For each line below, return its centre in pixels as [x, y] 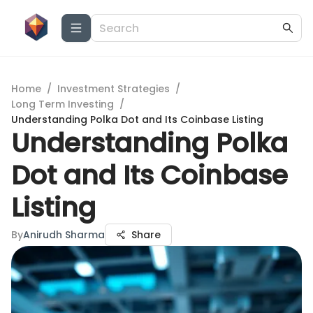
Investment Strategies [114, 89]
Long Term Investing [63, 104]
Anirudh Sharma [64, 235]
